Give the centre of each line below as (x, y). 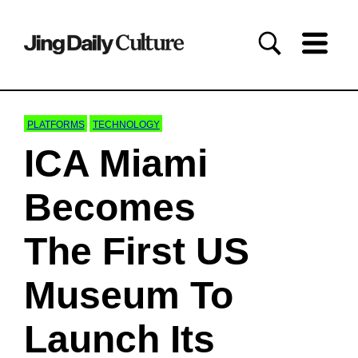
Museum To (129, 295)
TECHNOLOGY (126, 125)
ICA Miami (116, 163)
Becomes (110, 207)
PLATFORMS (56, 125)
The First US (137, 251)
